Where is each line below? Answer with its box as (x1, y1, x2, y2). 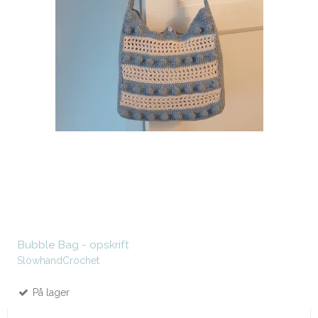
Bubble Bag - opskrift (17, 238, 129, 252)
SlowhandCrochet (17, 255, 99, 267)
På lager (30, 287, 70, 299)
